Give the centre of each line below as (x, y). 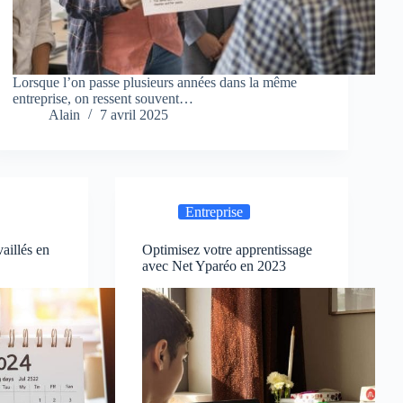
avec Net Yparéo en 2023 (215, 266)
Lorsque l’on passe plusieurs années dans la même (155, 83)
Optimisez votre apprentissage (228, 250)
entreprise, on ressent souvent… (103, 99)
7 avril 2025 (134, 115)
